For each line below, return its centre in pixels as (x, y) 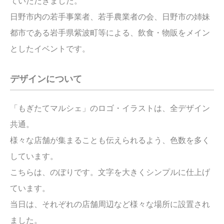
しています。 (34, 156)
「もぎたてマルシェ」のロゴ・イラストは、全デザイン (110, 108)
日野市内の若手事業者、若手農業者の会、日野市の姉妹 (110, 16)
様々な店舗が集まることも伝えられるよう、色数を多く (110, 140)
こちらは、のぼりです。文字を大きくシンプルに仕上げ (110, 172)
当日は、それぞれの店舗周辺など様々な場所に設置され (110, 204)
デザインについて (46, 79)
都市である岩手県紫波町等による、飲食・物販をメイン (110, 32)
